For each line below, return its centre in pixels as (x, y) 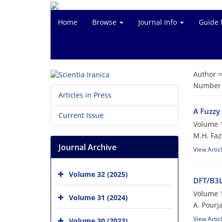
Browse (105, 22)
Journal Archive (87, 147)
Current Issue (81, 115)
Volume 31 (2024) (98, 197)
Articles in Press (85, 95)
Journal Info (159, 22)
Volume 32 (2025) (98, 174)
